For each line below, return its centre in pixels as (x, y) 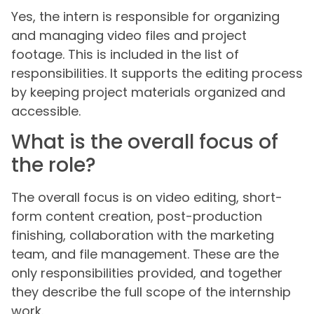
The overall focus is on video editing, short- (147, 198)
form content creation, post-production (137, 217)
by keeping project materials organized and (148, 93)
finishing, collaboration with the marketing (143, 235)
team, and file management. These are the (145, 254)
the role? (54, 165)
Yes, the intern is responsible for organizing (145, 17)
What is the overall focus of (145, 142)
